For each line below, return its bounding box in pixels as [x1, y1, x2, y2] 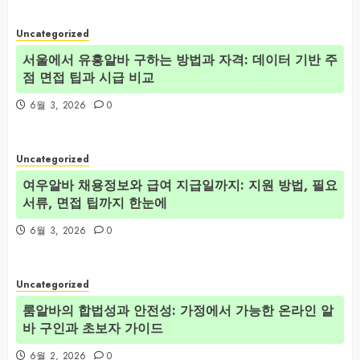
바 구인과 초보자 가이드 [22, 318, 163, 337]
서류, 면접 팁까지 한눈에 [22, 193, 167, 212]
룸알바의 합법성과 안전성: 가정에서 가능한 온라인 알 [22, 301, 333, 320]
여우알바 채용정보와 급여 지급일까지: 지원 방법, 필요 [22, 175, 337, 194]
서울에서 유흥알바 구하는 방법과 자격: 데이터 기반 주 [22, 50, 337, 69]
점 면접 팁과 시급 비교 [22, 67, 154, 87]
